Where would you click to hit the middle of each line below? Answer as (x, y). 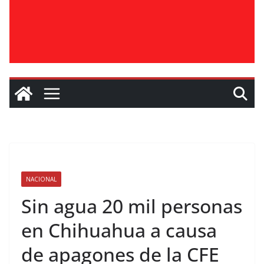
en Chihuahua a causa (119, 230)
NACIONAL (41, 179)
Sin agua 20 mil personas (132, 206)
